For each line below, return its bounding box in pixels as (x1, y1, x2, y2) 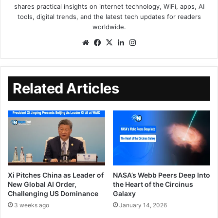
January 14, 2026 (119, 201, 167, 209)
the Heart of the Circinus (113, 180, 193, 188)
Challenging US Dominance (8, 189, 98, 198)
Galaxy (113, 189, 136, 198)
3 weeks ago (14, 201, 49, 209)
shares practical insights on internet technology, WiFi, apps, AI (14, 2, 204, 10)
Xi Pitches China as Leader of (8, 170, 104, 179)
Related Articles (13, 79, 119, 97)
